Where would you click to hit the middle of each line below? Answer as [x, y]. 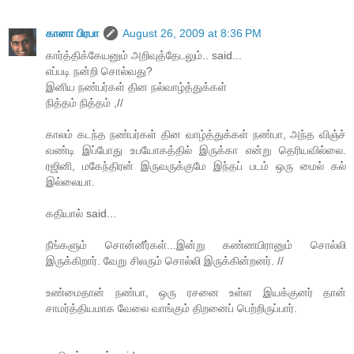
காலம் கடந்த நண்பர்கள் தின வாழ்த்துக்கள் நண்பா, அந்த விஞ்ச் [196, 134]
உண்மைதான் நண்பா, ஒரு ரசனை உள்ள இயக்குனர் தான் [196, 292]
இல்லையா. [70, 181]
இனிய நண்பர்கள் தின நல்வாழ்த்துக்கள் [136, 87]
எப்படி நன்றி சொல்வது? [99, 71]
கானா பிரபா [72, 33]
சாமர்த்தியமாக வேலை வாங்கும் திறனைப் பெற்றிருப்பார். [171, 308]
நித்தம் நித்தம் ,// [85, 102]
